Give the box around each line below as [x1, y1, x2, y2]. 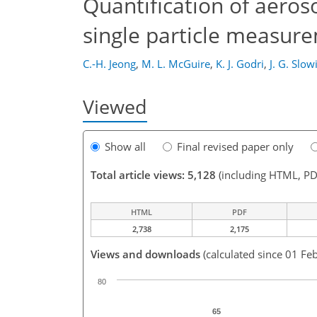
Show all [105, 139, 146, 154]
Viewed [83, 93, 147, 120]
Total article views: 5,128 [91, 168, 216, 183]
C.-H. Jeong [83, 57, 136, 71]
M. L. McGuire [142, 57, 210, 71]
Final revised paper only [177, 139, 294, 154]
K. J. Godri [216, 57, 264, 71]
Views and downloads [91, 247, 200, 262]
